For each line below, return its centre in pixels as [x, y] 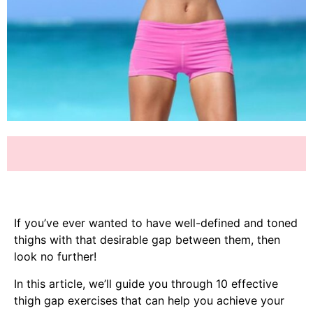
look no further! [55, 257]
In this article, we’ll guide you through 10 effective [146, 283]
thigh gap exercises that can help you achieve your [149, 300]
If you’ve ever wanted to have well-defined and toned [156, 223]
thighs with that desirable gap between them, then [147, 240]
